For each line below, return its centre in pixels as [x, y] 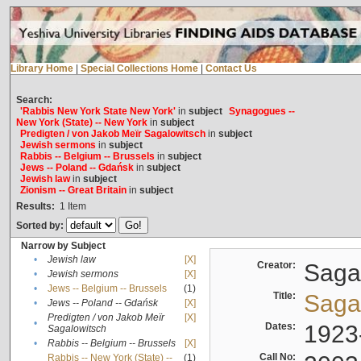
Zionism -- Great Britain [73, 191]
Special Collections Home [139, 69]
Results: [35, 207]
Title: [286, 296]
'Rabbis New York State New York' [98, 112]
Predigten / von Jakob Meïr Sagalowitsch [112, 134]
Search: [34, 100]
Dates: [282, 327]
